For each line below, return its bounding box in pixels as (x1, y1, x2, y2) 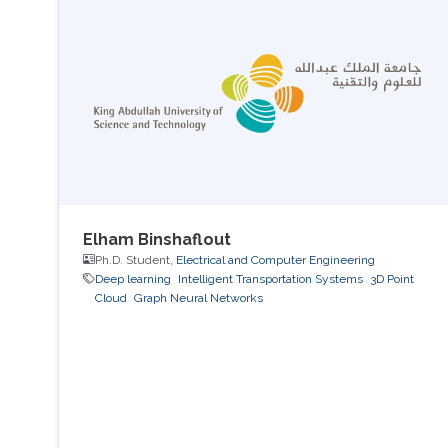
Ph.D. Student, (94, 252, 176, 267)
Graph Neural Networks (133, 290, 263, 305)
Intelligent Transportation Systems (177, 271, 363, 286)
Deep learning (94, 271, 171, 286)
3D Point (369, 271, 414, 286)
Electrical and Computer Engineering (175, 252, 375, 267)
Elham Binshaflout (82, 229, 231, 249)
